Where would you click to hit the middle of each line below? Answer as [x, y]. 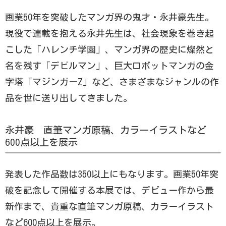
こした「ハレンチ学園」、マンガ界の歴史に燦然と [109, 49]
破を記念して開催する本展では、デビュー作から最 [109, 190]
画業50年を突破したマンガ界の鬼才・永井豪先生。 [109, 17]
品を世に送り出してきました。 [69, 98]
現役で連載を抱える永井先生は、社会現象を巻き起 [109, 33]
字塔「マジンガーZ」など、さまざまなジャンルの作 [112, 81]
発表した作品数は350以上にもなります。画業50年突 [112, 174]
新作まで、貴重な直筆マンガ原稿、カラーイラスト [109, 206]
